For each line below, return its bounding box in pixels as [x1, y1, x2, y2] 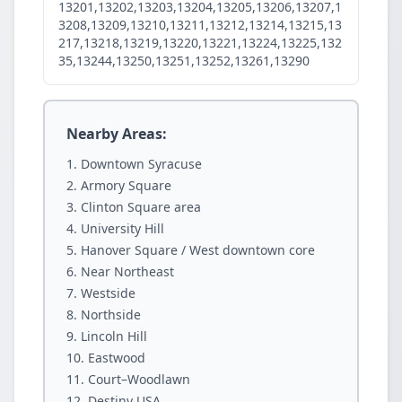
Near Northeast [81, 263, 174, 280]
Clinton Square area [81, 198, 201, 215]
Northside [81, 306, 141, 323]
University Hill [81, 220, 164, 237]
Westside [81, 284, 135, 301]
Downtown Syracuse [81, 155, 202, 172]
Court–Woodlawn [88, 371, 190, 388]
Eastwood [88, 349, 145, 366]
